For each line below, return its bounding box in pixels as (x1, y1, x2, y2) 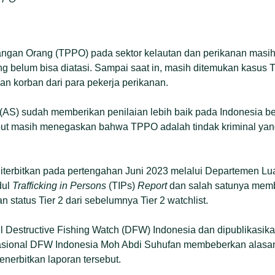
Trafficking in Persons (12, 180, 109, 191)
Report (137, 180, 169, 191)
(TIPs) (109, 180, 137, 191)
